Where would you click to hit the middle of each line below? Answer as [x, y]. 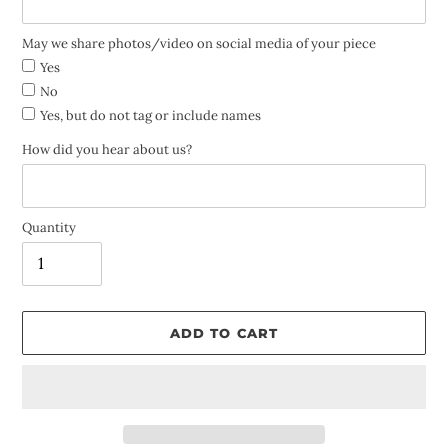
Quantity [49, 227]
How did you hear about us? [107, 149]
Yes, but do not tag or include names [150, 115]
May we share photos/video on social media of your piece [199, 43]
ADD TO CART [224, 332]
